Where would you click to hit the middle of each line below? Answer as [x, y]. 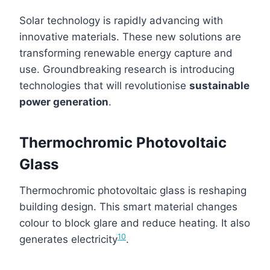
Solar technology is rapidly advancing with [121, 20]
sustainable [219, 85]
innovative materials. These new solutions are [130, 36]
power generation [64, 102]
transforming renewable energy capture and [126, 53]
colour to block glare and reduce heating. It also [135, 223]
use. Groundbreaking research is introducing [127, 69]
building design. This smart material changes [128, 206]
